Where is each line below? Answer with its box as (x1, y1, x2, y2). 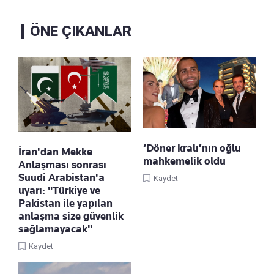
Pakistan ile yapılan (18, 196, 113, 209)
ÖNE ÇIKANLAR (30, 22, 131, 40)
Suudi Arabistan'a (18, 171, 105, 183)
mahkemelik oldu (143, 154, 226, 167)
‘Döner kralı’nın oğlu (143, 141, 241, 154)
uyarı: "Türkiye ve (18, 183, 100, 196)
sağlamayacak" (18, 222, 92, 235)
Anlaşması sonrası (18, 158, 106, 171)
